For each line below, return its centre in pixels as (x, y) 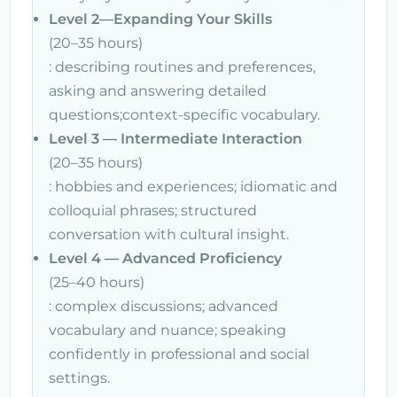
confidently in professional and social (179, 354)
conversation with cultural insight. (169, 234)
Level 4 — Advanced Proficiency (165, 258)
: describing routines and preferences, (182, 66)
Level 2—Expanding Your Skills (160, 19)
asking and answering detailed (158, 90)
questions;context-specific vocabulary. (184, 114)
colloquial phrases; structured (153, 210)
